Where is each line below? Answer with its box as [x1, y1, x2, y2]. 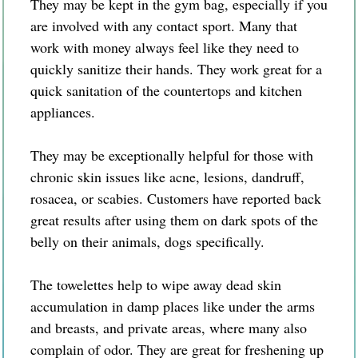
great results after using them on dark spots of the [30, 209, 318, 229]
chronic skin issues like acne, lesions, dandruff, [30, 166, 304, 186]
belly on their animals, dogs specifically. [30, 231, 265, 251]
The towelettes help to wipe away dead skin [30, 274, 281, 294]
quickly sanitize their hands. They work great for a [30, 58, 322, 78]
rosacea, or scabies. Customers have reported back [30, 188, 321, 208]
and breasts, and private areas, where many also [30, 317, 307, 337]
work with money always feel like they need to [30, 37, 299, 57]
